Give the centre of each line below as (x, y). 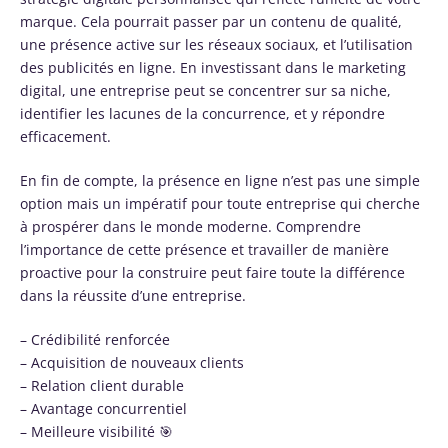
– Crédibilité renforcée (95, 339)
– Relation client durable (102, 385)
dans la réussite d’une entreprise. (133, 295)
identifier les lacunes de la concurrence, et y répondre (202, 113)
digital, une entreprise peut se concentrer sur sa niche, (205, 90)
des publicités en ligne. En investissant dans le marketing (213, 67)
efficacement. (65, 136)
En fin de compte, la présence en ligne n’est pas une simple (220, 180)
